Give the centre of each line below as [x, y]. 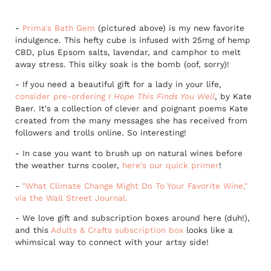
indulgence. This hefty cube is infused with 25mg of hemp [133, 40]
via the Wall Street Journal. [71, 198]
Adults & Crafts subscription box [117, 230]
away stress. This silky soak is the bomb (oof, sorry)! [122, 64]
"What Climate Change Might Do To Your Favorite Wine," [135, 185]
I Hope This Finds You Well [162, 96]
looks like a [208, 230]
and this [33, 230]
